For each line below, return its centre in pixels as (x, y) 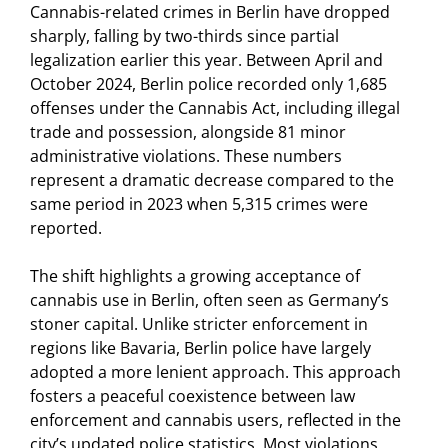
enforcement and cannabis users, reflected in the (215, 420)
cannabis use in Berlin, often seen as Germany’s (209, 300)
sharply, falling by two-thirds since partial (184, 36)
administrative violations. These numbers (186, 156)
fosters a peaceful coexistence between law (192, 396)
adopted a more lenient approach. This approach (215, 372)
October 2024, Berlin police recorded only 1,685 (208, 84)
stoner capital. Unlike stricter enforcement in (199, 324)
